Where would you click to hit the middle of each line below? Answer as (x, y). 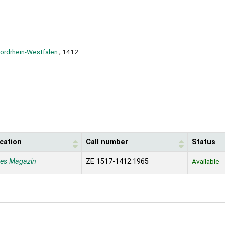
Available (206, 161)
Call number (107, 142)
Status (204, 142)
